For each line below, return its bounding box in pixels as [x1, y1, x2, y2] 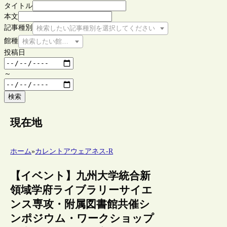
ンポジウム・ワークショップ [10, 212, 155, 225]
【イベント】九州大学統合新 [10, 170, 151, 182]
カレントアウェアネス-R [35, 147, 113, 156]
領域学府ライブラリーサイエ [10, 184, 153, 197]
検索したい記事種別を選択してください [36, 24, 155, 32]
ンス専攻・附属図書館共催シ [10, 198, 150, 211]
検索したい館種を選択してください [22, 37, 128, 45]
